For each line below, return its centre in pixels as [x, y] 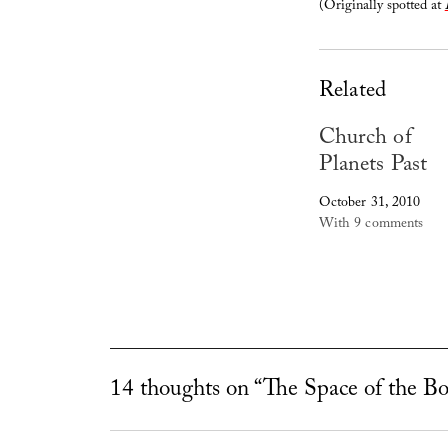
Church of [365, 140]
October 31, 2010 [369, 204]
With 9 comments [371, 225]
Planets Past [372, 167]
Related [352, 92]
